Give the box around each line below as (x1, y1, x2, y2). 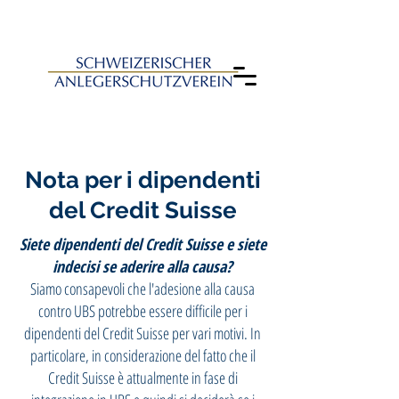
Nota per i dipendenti (24, 167, 261, 193)
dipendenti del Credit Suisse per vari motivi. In (24, 322, 261, 344)
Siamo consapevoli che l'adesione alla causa (30, 278, 255, 299)
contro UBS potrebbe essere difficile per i (37, 300, 248, 322)
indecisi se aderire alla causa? (53, 256, 232, 277)
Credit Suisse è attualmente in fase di (47, 367, 238, 388)
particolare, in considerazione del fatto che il (29, 345, 256, 366)
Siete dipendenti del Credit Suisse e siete (19, 233, 266, 255)
